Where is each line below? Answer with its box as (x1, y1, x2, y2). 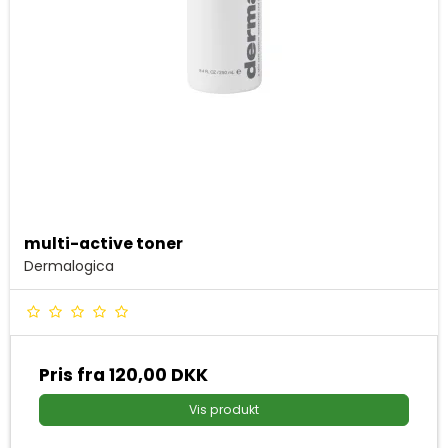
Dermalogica (24, 256, 114, 276)
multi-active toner (24, 232, 183, 256)
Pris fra (39, 363, 109, 387)
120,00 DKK (109, 363, 208, 387)
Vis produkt (189, 401, 259, 419)
